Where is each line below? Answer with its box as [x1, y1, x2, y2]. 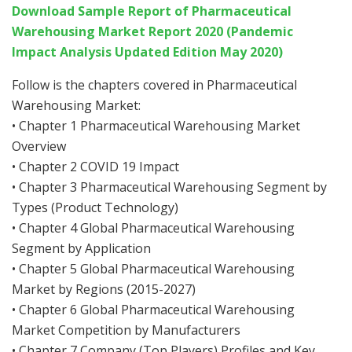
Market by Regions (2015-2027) [12, 280, 196, 299]
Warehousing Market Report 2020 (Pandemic [12, 23, 293, 41]
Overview [12, 137, 66, 156]
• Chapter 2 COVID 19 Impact [12, 158, 179, 176]
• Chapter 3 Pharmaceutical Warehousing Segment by [12, 178, 327, 196]
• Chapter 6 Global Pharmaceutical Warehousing [12, 301, 295, 319]
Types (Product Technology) [12, 199, 178, 217]
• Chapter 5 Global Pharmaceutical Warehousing [12, 260, 295, 278]
